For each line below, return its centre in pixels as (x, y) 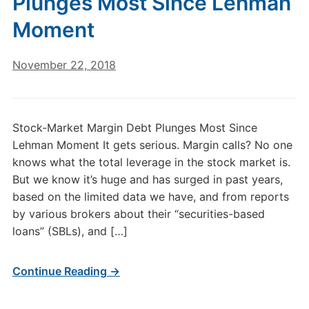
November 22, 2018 (64, 65)
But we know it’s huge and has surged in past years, (147, 179)
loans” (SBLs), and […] (70, 231)
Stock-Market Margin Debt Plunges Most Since (134, 128)
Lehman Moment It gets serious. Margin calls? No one (152, 145)
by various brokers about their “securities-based (138, 214)
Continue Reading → (66, 271)
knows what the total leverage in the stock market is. (151, 162)
